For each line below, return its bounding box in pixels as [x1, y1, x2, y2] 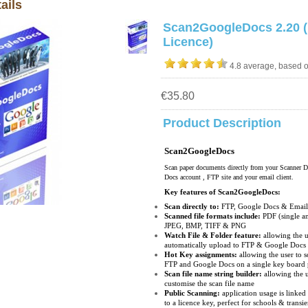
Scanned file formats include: [164, 212, 261, 220]
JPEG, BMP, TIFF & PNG [164, 222, 248, 230]
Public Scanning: [164, 289, 220, 297]
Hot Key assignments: [164, 251, 237, 258]
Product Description [163, 116, 281, 130]
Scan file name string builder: [164, 270, 262, 278]
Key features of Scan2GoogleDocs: [164, 188, 280, 196]
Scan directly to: [164, 203, 219, 210]
